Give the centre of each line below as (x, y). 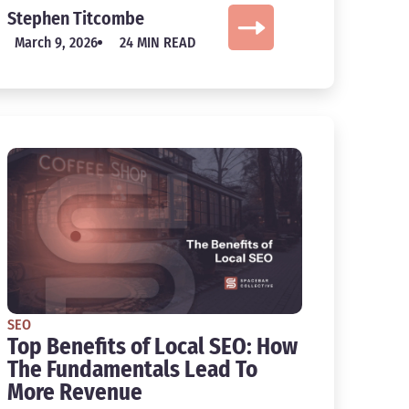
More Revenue (74, 392)
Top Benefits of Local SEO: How (152, 346)
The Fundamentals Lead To (132, 369)
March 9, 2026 (56, 42)
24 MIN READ (157, 42)
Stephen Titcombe (75, 18)
